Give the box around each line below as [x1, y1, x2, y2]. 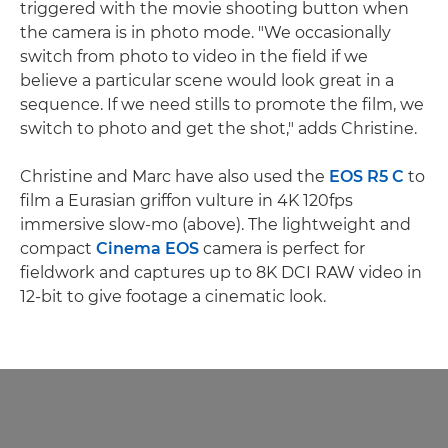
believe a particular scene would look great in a [20, 70, 394, 90]
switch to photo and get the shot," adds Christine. [20, 118, 417, 138]
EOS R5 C [329, 166, 404, 186]
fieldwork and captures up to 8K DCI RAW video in [20, 262, 422, 282]
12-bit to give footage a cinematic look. [20, 286, 326, 306]
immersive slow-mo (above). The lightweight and [20, 214, 411, 234]
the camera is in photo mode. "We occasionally [20, 22, 391, 42]
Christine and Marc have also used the [20, 166, 329, 186]
